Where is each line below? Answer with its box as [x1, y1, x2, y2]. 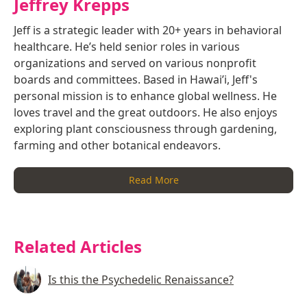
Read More [128, 173, 179, 187]
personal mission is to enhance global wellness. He [14, 88, 277, 104]
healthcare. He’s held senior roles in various [14, 39, 240, 55]
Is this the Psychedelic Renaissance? [48, 272, 234, 288]
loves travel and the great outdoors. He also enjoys [14, 105, 278, 121]
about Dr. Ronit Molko [177, 173, 277, 186]
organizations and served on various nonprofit [14, 56, 256, 71]
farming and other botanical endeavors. [14, 138, 221, 153]
